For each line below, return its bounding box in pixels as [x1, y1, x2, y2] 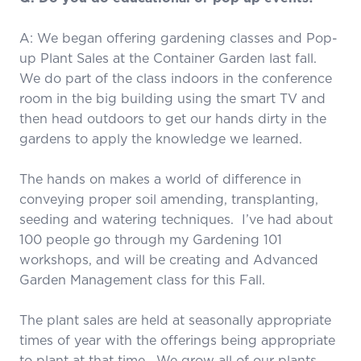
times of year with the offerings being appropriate [19, 330, 335, 349]
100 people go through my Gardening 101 [19, 230, 282, 248]
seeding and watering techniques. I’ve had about [19, 210, 333, 228]
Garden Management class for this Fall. [19, 270, 265, 288]
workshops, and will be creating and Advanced [19, 250, 318, 268]
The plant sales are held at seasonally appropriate [19, 310, 331, 329]
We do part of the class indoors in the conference [19, 68, 332, 87]
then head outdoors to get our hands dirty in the [19, 109, 326, 127]
